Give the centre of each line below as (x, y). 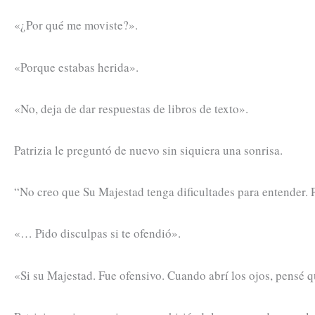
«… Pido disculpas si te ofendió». (97, 233)
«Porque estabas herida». (76, 67)
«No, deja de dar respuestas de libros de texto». (131, 108)
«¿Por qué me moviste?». (76, 25)
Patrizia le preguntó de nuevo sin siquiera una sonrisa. (148, 150)
